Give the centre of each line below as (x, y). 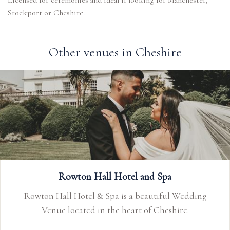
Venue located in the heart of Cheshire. (115, 210)
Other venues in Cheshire (115, 52)
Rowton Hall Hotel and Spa (115, 177)
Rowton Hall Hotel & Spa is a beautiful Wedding (115, 196)
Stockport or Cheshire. (46, 13)
